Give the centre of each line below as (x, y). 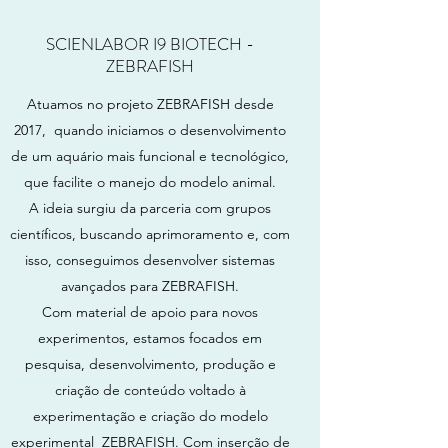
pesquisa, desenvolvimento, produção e (150, 364)
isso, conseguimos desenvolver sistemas (150, 260)
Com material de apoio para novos (150, 312)
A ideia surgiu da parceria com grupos (150, 208)
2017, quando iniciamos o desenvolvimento (150, 130)
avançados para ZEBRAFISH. (150, 286)
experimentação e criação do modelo (150, 416)
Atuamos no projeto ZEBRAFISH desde (150, 104)
